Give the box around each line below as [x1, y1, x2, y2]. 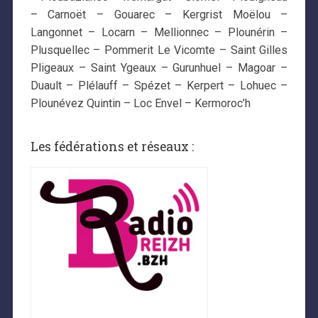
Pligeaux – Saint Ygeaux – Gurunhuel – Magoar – [30, 61, 288, 75]
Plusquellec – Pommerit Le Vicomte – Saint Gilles [30, 43, 288, 57]
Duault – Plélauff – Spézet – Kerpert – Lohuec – [30, 79, 288, 92]
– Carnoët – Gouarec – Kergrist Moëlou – [30, 8, 288, 21]
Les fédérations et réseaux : [30, 138, 194, 155]
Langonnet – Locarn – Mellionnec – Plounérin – [30, 26, 288, 39]
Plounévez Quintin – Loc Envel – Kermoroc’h [30, 97, 251, 110]
